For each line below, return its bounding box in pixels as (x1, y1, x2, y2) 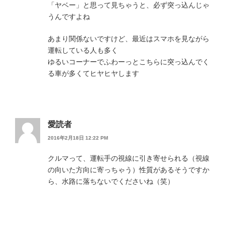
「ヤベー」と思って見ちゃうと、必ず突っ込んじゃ (48, 1, 209, 9)
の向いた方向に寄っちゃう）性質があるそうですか (48, 166, 209, 174)
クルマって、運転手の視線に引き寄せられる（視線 (48, 154, 209, 163)
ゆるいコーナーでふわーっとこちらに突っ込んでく (48, 58, 209, 66)
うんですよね (48, 13, 90, 21)
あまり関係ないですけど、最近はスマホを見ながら (48, 35, 209, 43)
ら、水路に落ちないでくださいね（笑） (48, 177, 174, 186)
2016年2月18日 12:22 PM (48, 135, 108, 141)
